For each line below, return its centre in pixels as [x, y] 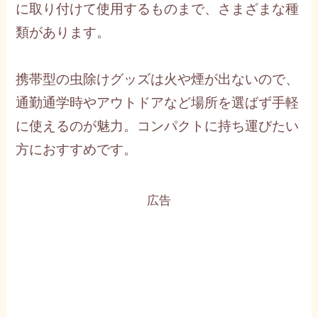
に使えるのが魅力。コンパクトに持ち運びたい [158, 126]
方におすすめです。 [77, 150]
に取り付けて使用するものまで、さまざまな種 [158, 9]
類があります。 [63, 33]
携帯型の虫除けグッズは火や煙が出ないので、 [158, 79]
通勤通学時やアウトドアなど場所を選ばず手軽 [158, 103]
